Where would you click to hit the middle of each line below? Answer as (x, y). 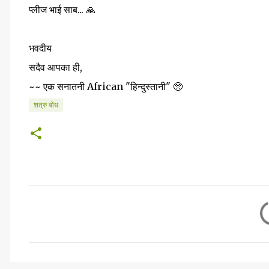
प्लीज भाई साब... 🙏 (62, 10)
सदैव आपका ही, (56, 67)
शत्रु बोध (46, 105)
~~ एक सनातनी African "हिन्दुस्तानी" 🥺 (106, 86)
